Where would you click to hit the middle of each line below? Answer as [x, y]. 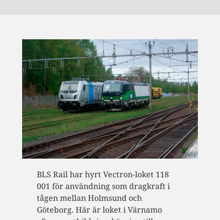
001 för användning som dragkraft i [103, 186]
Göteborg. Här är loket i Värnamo [99, 209]
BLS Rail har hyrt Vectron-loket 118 [103, 174]
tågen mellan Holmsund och [89, 198]
